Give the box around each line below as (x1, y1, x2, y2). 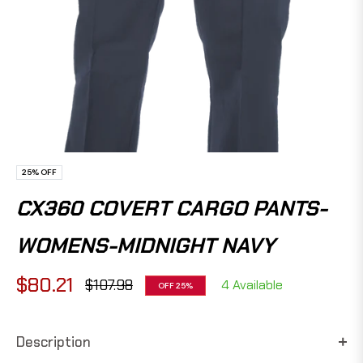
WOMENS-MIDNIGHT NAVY (16, 232, 275, 260)
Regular (84, 284, 129, 302)
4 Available (221, 276, 283, 294)
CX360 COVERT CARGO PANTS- (16, 194, 327, 223)
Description (16, 333, 91, 352)
